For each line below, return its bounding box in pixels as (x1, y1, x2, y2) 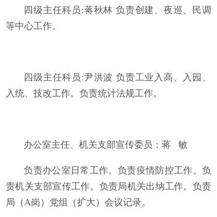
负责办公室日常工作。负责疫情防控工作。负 (24, 165, 211, 175)
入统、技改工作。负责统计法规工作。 (6, 88, 162, 98)
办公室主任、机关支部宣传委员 (24, 139, 153, 150)
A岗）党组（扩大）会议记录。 (24, 197, 151, 207)
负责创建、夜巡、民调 (115, 5, 212, 15)
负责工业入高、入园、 (115, 72, 212, 82)
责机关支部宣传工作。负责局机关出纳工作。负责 (6, 181, 211, 191)
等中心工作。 (6, 21, 61, 31)
